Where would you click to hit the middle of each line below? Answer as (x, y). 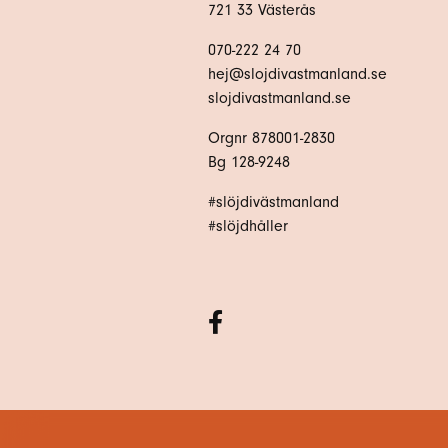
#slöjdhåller (248, 225)
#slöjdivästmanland (273, 201)
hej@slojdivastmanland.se (297, 73)
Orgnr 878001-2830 (271, 137)
